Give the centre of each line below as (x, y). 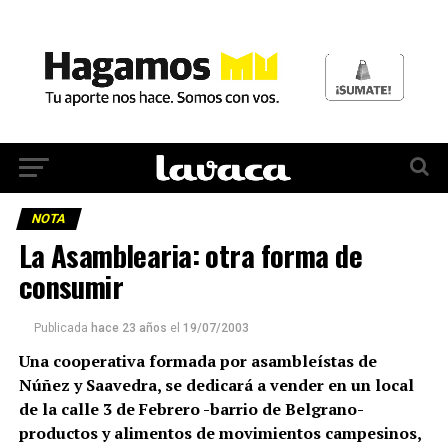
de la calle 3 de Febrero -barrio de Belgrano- (190, 408)
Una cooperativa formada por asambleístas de (197, 360)
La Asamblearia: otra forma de (190, 254)
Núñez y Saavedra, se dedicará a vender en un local (216, 384)
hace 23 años (128, 327)
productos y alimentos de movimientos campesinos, (219, 432)
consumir (71, 285)
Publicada (60, 327)
